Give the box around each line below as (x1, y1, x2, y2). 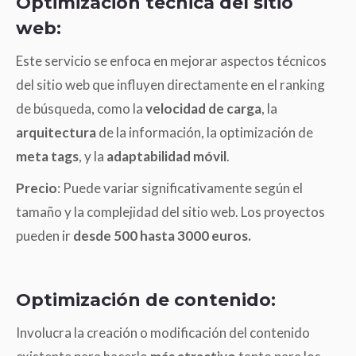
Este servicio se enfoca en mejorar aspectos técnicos (16, 52, 327, 69)
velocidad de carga (143, 99, 261, 117)
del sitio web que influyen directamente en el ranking (16, 75, 325, 93)
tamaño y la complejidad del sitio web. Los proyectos (16, 203, 325, 220)
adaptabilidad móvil (106, 147, 226, 164)
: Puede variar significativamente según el (57, 179, 303, 196)
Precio (16, 179, 57, 196)
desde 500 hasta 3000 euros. (73, 226, 251, 244)
